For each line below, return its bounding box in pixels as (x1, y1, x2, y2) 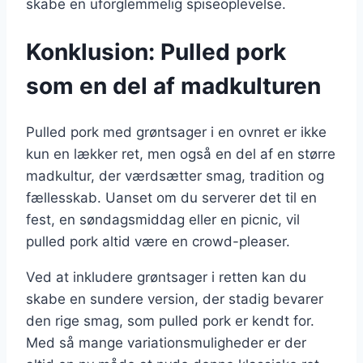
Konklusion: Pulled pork (26, 37, 286, 66)
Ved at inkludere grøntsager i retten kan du (26, 268, 306, 285)
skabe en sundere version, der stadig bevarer (26, 290, 323, 307)
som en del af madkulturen (26, 71, 321, 100)
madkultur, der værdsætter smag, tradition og (26, 167, 324, 184)
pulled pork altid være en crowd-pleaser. (26, 233, 290, 250)
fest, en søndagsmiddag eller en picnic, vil (26, 211, 300, 228)
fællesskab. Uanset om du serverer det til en (26, 189, 317, 206)
